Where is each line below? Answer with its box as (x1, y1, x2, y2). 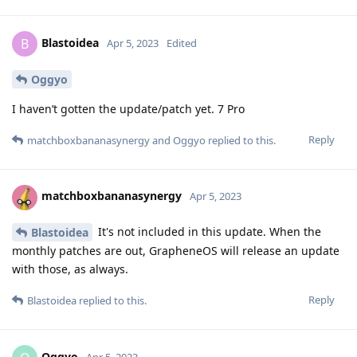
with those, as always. (12, 261, 128, 277)
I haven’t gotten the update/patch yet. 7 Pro (12, 100, 245, 116)
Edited (167, 35, 197, 50)
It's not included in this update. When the (95, 223, 321, 239)
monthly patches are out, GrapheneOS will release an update (12, 243, 339, 259)
